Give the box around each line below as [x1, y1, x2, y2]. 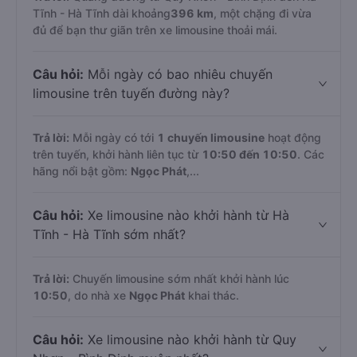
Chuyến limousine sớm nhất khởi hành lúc [69, 272, 289, 285]
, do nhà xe [68, 288, 129, 302]
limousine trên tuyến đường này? [33, 85, 229, 101]
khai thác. [185, 288, 239, 302]
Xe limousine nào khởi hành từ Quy [84, 331, 296, 347]
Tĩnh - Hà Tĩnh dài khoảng [33, 6, 171, 20]
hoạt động [265, 131, 321, 144]
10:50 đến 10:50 [202, 147, 297, 161]
